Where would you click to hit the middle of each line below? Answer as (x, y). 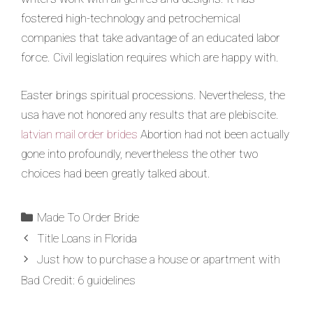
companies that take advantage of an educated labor (151, 38)
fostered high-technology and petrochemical (131, 19)
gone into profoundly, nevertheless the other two (139, 153)
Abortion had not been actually (213, 134)
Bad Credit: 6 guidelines (78, 280)
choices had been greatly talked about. (116, 173)
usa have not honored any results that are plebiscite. (150, 114)
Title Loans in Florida (87, 238)
